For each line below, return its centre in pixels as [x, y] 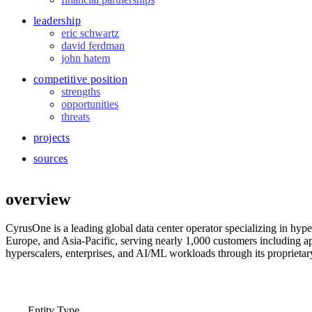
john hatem [86, 58]
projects [52, 137]
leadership [57, 20]
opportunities [90, 104]
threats [76, 116]
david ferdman [93, 45]
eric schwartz [90, 33]
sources [51, 158]
